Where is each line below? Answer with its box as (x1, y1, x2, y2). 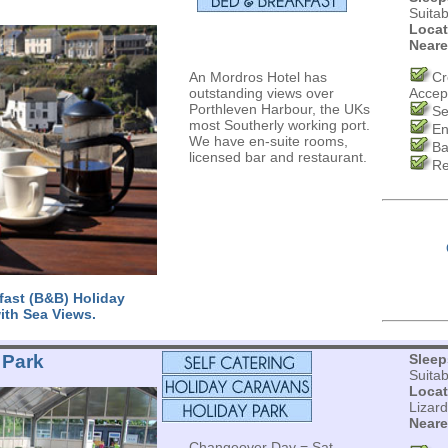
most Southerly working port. (188, 117, 370, 133)
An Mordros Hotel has (188, 69, 327, 85)
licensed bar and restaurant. (188, 149, 367, 165)
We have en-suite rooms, (188, 133, 348, 149)
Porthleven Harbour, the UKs (188, 101, 370, 117)
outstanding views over (188, 85, 334, 101)
